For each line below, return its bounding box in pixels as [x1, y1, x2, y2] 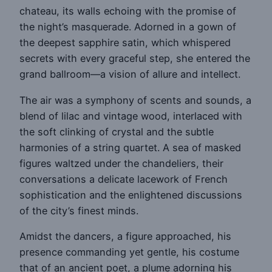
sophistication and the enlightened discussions [19, 188, 242, 201]
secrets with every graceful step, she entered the [19, 52, 250, 65]
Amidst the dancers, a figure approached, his [19, 230, 231, 243]
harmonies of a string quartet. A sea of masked [19, 141, 241, 154]
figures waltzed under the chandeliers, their [19, 157, 223, 169]
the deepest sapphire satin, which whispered [19, 36, 231, 49]
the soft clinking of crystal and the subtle [19, 125, 214, 138]
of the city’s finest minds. [19, 204, 138, 217]
